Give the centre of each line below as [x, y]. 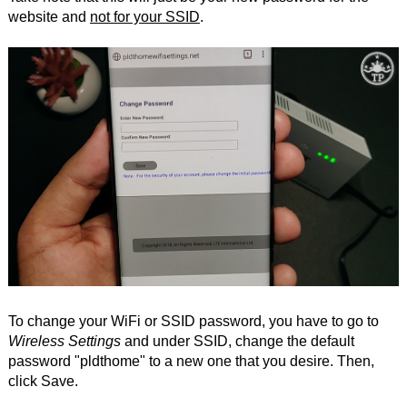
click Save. [43, 381]
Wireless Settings [64, 341]
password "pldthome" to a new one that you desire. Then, [191, 361]
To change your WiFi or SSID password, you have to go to [193, 321]
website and [49, 16]
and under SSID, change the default [237, 341]
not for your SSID [144, 16]
